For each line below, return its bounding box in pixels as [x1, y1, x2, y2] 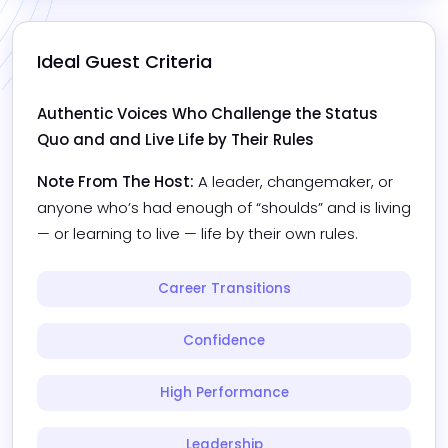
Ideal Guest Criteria [37, 48, 212, 74]
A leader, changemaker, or [198, 170, 393, 192]
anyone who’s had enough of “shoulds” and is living [37, 196, 411, 218]
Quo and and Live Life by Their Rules [37, 128, 314, 150]
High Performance [159, 382, 289, 402]
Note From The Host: [37, 170, 194, 192]
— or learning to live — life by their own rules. [37, 222, 358, 244]
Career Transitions [157, 278, 291, 298]
